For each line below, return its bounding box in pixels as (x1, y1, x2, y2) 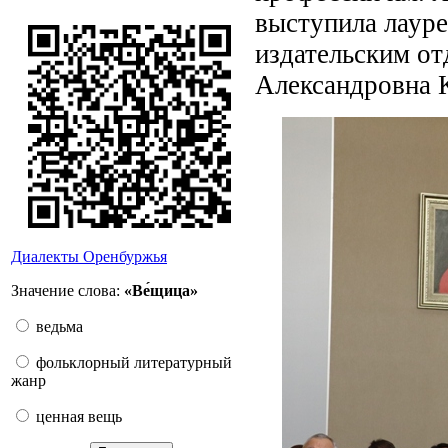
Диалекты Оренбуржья (11, 248, 167, 265)
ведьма (32, 318, 83, 335)
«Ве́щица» (124, 282, 198, 299)
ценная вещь (32, 408, 122, 425)
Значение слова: (11, 282, 124, 299)
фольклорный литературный (32, 354, 232, 371)
